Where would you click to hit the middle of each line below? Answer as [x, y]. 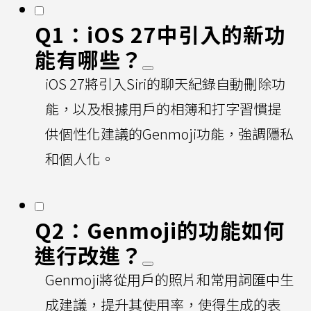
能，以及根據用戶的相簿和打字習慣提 [163, 108]
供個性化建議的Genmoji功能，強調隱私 [169, 133]
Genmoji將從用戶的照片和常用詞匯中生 [169, 279]
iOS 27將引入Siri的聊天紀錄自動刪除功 [165, 83]
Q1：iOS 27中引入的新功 [160, 34]
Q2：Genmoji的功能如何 [160, 229]
